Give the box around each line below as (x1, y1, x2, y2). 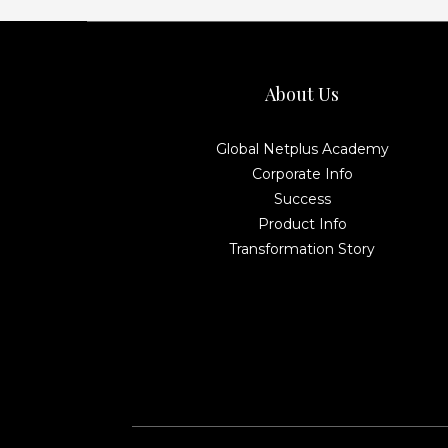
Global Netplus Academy (215, 140, 389, 158)
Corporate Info (251, 165, 353, 183)
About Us (265, 82, 339, 106)
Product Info (257, 215, 347, 233)
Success (273, 190, 331, 208)
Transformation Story (229, 240, 375, 258)
